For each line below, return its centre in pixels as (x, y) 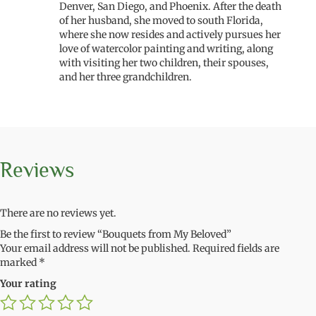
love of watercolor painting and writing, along (166, 48)
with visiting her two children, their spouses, (164, 62)
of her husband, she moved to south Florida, (161, 20)
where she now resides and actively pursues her (170, 34)
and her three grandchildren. (127, 77)
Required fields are (236, 248)
